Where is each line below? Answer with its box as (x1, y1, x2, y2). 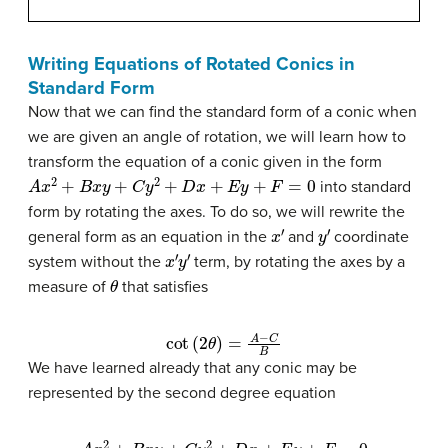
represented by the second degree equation (28, 383, 336, 404)
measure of (28, 277, 110, 298)
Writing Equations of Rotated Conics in (28, 53, 355, 76)
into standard (315, 177, 411, 198)
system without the (28, 252, 165, 273)
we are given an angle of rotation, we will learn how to (28, 127, 406, 148)
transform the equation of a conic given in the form (28, 152, 382, 173)
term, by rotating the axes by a (190, 252, 406, 273)
